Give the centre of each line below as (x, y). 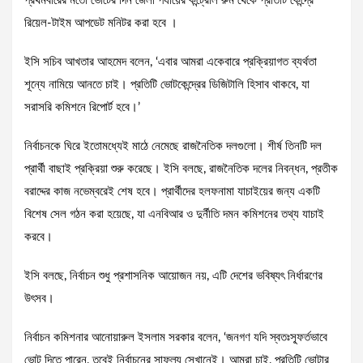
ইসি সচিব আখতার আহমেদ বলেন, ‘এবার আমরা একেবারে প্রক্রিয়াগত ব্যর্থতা (171, 62)
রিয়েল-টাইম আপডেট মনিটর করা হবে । (101, 23)
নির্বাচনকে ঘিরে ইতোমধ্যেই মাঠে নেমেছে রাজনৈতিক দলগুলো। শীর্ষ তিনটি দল (173, 147)
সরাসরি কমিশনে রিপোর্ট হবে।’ (82, 108)
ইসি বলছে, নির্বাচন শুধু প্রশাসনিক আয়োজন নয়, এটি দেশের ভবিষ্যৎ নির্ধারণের (173, 276)
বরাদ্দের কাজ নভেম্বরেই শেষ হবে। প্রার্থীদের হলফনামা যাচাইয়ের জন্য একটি (172, 192)
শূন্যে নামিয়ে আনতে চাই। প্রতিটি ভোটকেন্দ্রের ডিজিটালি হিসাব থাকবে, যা (167, 85)
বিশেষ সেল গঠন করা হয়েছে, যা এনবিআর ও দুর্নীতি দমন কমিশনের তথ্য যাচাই (174, 215)
